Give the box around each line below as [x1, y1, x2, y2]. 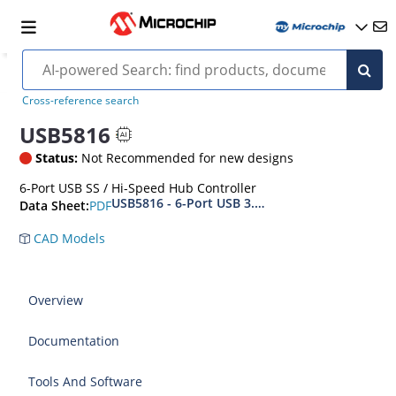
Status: [35, 149, 79, 166]
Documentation [28, 332, 120, 349]
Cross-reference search [21, 93, 139, 108]
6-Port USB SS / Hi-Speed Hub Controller [19, 179, 257, 196]
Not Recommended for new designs [78, 149, 294, 166]
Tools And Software [28, 373, 143, 390]
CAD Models [30, 230, 106, 247]
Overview [28, 292, 84, 308]
